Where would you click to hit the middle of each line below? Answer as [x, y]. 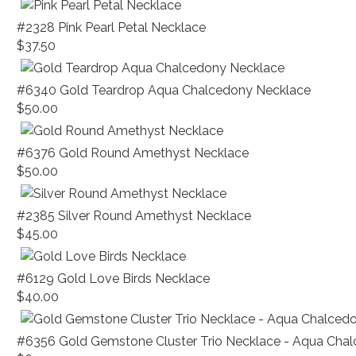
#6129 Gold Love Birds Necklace [114, 279]
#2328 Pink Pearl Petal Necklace [112, 27]
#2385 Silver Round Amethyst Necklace [134, 216]
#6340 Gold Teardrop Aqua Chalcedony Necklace [164, 90]
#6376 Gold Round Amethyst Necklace [133, 153]
